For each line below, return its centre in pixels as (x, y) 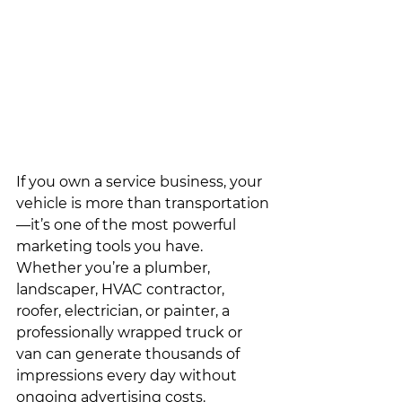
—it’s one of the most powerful (128, 224)
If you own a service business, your (141, 181)
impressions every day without (128, 375)
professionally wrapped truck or (131, 332)
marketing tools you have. (111, 246)
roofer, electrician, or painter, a (125, 310)
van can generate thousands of (130, 354)
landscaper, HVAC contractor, (122, 289)
